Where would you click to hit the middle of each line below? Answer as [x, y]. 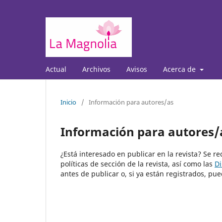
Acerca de [180, 69]
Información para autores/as [131, 102]
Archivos [96, 69]
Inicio [68, 102]
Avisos [137, 69]
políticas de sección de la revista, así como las [138, 164]
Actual [56, 69]
